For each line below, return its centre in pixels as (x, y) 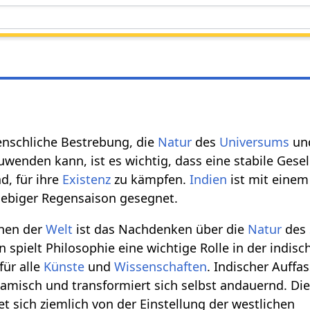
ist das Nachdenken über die (161, 229)
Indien (209, 179)
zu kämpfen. (151, 179)
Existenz (87, 179)
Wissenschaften (161, 266)
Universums (255, 142)
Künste (64, 266)
